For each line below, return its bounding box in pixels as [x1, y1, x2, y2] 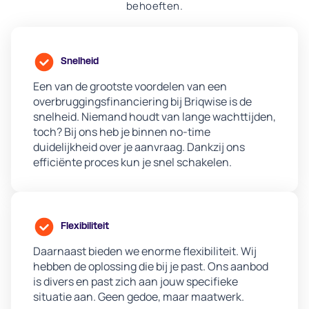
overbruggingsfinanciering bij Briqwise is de [33, 94, 252, 110]
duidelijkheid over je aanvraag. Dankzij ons [33, 139, 245, 155]
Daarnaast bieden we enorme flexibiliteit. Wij [33, 243, 257, 259]
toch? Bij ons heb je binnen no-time [33, 124, 210, 140]
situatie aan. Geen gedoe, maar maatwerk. [33, 289, 244, 305]
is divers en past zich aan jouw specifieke [33, 274, 238, 290]
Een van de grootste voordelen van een [33, 79, 227, 94]
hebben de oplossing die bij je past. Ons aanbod [33, 259, 268, 275]
